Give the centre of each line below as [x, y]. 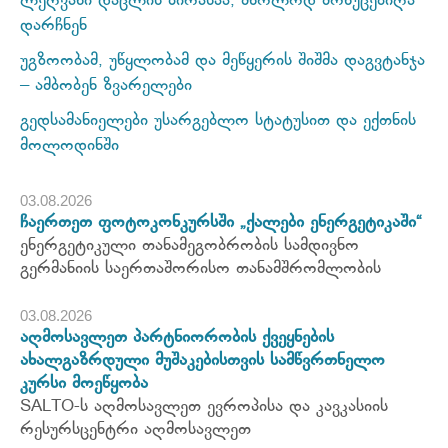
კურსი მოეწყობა [84, 384]
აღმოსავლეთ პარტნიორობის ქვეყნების [177, 338]
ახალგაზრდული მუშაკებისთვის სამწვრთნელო [202, 361]
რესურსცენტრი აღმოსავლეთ [135, 430]
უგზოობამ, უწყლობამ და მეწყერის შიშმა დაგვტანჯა [222, 61]
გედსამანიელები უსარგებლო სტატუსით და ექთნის [218, 121]
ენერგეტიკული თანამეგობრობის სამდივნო [189, 246]
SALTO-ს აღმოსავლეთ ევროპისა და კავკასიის [204, 407]
